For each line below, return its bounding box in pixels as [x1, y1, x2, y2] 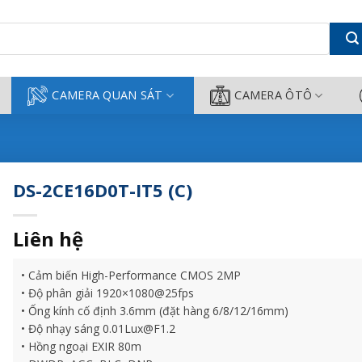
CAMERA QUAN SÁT [52, 87, 163, 103]
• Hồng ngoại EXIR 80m [21, 339, 142, 354]
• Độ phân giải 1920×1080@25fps [21, 285, 195, 301]
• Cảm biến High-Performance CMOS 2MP [21, 267, 242, 283]
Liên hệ [13, 225, 84, 252]
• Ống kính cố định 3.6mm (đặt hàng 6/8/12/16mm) [21, 303, 289, 318]
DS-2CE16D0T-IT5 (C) [13, 178, 193, 202]
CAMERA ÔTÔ [234, 87, 313, 103]
